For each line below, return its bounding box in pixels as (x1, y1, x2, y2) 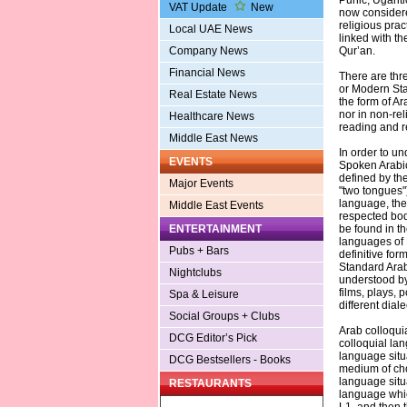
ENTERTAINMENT (168, 223, 262, 236)
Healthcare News (168, 110, 254, 124)
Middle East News (168, 132, 258, 145)
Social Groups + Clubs (168, 310, 280, 323)
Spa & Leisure (168, 288, 239, 302)
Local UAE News (168, 23, 253, 36)
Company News (168, 45, 248, 58)
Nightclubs (168, 266, 222, 280)
